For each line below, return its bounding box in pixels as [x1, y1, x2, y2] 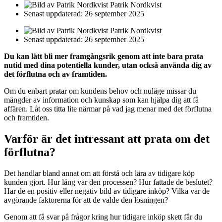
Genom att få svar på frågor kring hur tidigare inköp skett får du [4, 213, 202, 221]
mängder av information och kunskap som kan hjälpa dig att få [4, 96, 199, 105]
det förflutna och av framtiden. [4, 70, 107, 79]
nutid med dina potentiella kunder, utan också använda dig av [4, 61, 212, 70]
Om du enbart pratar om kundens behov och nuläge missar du [4, 87, 196, 96]
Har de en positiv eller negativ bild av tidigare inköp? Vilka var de [4, 187, 210, 195]
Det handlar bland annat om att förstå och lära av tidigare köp [4, 169, 195, 177]
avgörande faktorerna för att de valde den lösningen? [4, 196, 168, 204]
